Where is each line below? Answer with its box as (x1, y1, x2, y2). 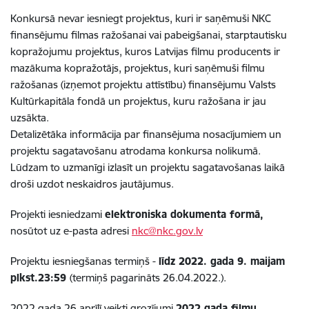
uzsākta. (10, 111, 49, 124)
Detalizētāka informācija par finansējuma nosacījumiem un (10, 128, 281, 141)
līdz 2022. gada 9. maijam (159, 255, 285, 268)
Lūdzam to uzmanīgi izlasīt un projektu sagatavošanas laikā (10, 161, 285, 174)
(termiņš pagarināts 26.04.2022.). (70, 271, 226, 284)
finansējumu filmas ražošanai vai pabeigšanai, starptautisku (10, 28, 287, 41)
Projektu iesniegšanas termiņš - (10, 255, 159, 268)
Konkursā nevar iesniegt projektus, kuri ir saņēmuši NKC (10, 12, 271, 25)
